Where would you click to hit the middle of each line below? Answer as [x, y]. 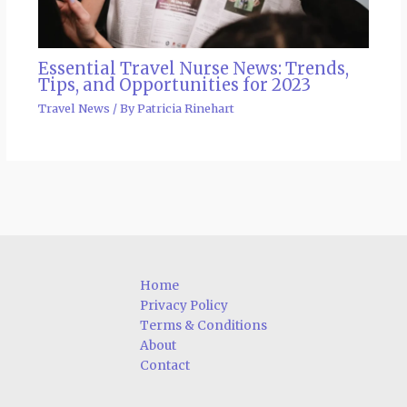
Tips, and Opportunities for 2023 [174, 85]
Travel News [74, 109]
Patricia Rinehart [185, 109]
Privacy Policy [184, 306]
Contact [165, 366]
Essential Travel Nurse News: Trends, [193, 69]
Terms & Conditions [203, 326]
